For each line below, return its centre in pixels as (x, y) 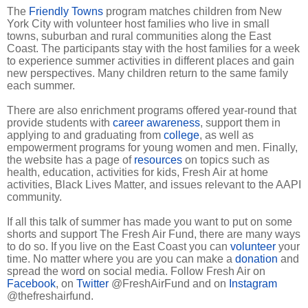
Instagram (253, 283)
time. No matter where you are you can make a (121, 258)
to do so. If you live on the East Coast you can (119, 246)
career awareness (156, 122)
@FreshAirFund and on (169, 283)
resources (158, 159)
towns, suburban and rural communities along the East (139, 36)
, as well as (227, 135)
